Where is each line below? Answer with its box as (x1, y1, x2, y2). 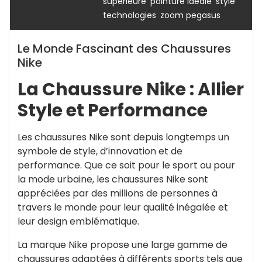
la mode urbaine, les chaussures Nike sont (18, 173, 208, 186)
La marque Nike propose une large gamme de (18, 238, 227, 251)
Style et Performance (18, 98, 208, 123)
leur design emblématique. (18, 215, 139, 228)
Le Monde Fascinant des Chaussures (18, 40, 231, 57)
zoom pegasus (160, 9, 220, 21)
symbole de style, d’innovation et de (18, 144, 182, 158)
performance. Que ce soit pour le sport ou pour (18, 158, 235, 172)
